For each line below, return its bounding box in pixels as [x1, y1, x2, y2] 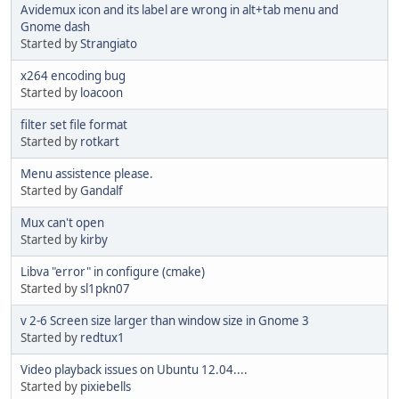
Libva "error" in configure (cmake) [20, 263, 205, 280]
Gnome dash [20, 18, 90, 35]
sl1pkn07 [80, 280, 130, 297]
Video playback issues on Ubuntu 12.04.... [20, 361, 248, 378]
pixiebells [80, 378, 131, 395]
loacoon [80, 84, 123, 101]
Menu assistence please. [20, 165, 153, 182]
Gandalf [80, 182, 123, 199]
